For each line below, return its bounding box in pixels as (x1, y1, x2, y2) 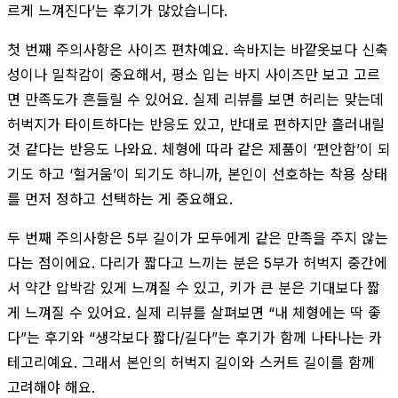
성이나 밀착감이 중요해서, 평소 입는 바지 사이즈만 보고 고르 (7, 65, 380, 84)
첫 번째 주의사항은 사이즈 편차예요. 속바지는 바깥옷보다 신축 (7, 40, 388, 59)
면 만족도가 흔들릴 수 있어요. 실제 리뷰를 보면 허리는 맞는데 (7, 90, 384, 108)
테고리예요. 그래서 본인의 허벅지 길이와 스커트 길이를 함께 (7, 353, 375, 371)
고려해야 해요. (7, 378, 95, 396)
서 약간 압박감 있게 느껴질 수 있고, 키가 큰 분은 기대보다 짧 (7, 278, 380, 297)
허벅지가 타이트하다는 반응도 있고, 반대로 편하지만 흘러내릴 (7, 115, 385, 133)
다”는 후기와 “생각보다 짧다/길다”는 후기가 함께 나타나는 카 (7, 328, 382, 346)
